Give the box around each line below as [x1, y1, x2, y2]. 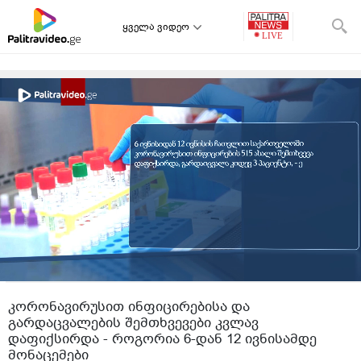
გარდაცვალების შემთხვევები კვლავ [8, 313, 259, 332]
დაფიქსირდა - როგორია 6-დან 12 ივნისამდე [8, 330, 317, 348]
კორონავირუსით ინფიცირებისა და [8, 297, 250, 316]
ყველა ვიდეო [122, 20, 189, 33]
